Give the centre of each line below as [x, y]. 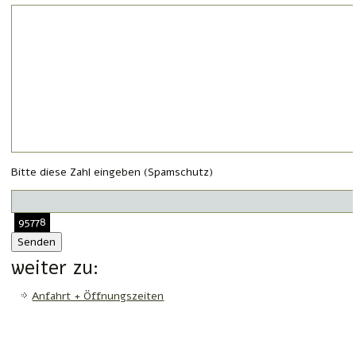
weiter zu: [55, 268]
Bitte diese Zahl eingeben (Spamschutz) [112, 172]
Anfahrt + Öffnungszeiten [98, 296]
